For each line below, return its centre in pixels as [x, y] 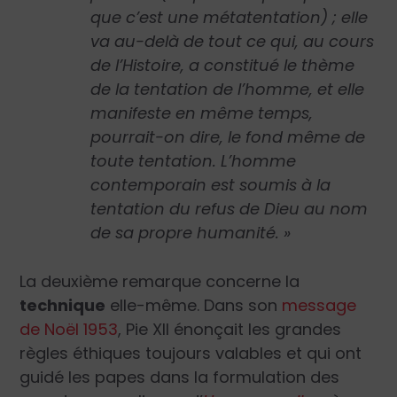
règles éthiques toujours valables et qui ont [191, 354]
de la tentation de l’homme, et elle [228, 89]
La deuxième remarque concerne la [160, 282]
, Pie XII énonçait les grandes [230, 330]
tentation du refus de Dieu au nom [230, 208]
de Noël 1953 [69, 330]
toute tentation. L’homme [194, 160]
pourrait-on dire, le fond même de [228, 136]
